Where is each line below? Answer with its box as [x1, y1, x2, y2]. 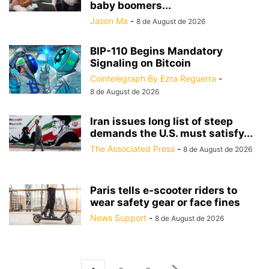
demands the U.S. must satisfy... [90, 127, 253, 139]
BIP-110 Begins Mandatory [90, 45, 223, 57]
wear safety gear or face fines [90, 196, 240, 208]
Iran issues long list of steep [90, 115, 233, 127]
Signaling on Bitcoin [90, 57, 191, 69]
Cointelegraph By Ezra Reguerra [90, 73, 216, 83]
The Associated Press [90, 144, 175, 154]
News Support [90, 213, 147, 223]
